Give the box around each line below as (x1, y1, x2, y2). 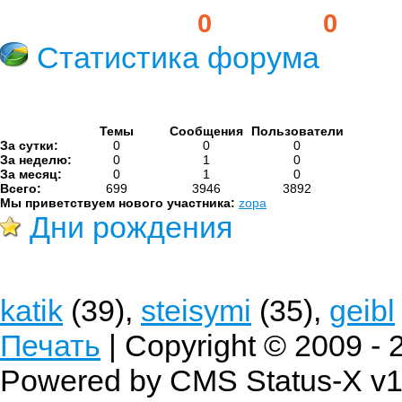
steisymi (141, 293, 251, 328)
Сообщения (170, 124, 243, 138)
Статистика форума (29, 40, 319, 74)
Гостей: (228, 8, 316, 38)
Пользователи (251, 124, 344, 138)
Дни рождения (22, 210, 232, 244)
